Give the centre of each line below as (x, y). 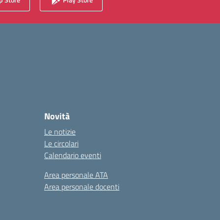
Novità (57, 116)
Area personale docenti (82, 187)
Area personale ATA (76, 175)
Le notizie (60, 132)
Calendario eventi (73, 155)
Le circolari (61, 143)
